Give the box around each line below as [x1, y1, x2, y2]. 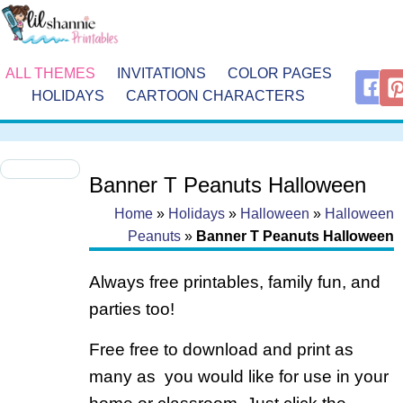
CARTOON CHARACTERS [126, 87, 306, 103]
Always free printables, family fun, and [88, 273, 381, 292]
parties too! [88, 300, 175, 319]
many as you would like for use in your [88, 366, 389, 386]
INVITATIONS [116, 65, 206, 81]
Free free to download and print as [88, 339, 354, 359]
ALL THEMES [4, 65, 95, 81]
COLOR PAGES [227, 65, 332, 81]
